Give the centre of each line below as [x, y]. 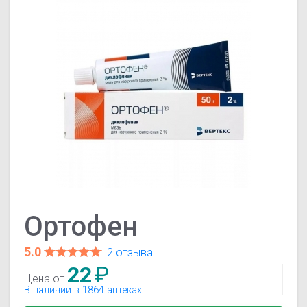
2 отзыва [130, 253]
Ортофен [81, 227]
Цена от [46, 279]
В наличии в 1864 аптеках [83, 291]
